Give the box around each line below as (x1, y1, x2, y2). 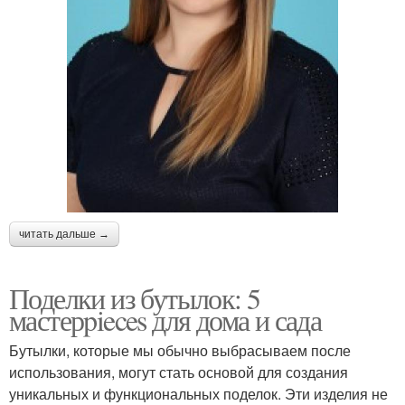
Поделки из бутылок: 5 (9, 278, 260, 318)
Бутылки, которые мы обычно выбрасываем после (9, 340, 351, 362)
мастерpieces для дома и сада (9, 300, 322, 340)
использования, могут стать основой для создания (9, 362, 348, 383)
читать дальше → (19, 228, 109, 241)
